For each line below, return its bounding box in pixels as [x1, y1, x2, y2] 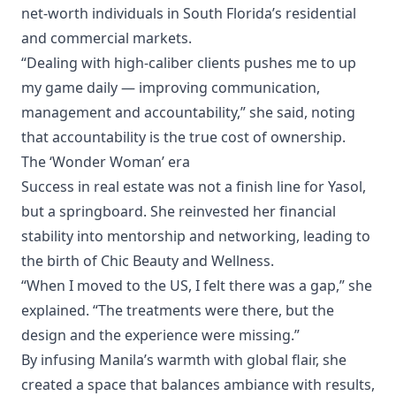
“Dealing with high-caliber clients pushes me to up [21, 52, 356, 72]
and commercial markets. [21, 27, 192, 48]
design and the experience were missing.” [21, 324, 300, 345]
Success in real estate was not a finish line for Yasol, [21, 176, 366, 196]
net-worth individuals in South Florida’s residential [21, 3, 356, 23]
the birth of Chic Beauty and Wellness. [21, 250, 274, 270]
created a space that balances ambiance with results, [21, 374, 375, 394]
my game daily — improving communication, [21, 77, 320, 97]
